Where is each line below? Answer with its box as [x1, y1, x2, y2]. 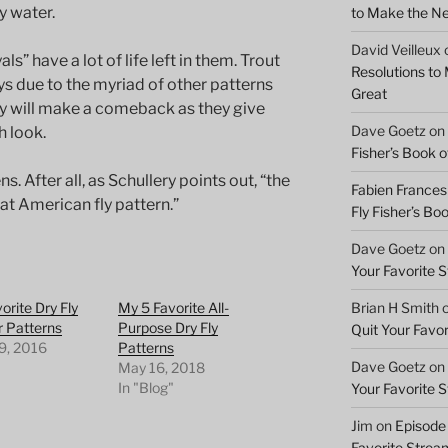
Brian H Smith [350, 298, 439, 316]
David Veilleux [350, 40, 441, 58]
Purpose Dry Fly [118, 319, 219, 337]
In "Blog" [118, 379, 175, 397]
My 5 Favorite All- [118, 299, 230, 317]
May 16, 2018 [118, 359, 206, 377]
